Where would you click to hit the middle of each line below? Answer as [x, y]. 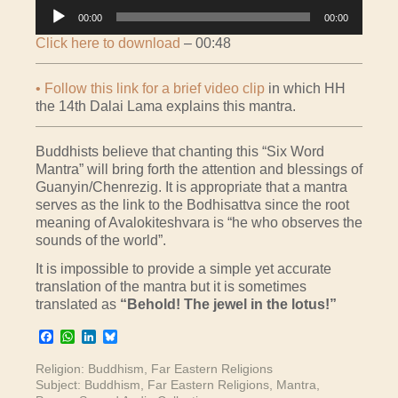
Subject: [60, 384]
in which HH [305, 89]
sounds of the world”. [101, 241]
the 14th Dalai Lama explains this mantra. [166, 107]
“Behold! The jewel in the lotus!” [228, 305]
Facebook [85, 336]
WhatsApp [107, 336]
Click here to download [108, 44]
